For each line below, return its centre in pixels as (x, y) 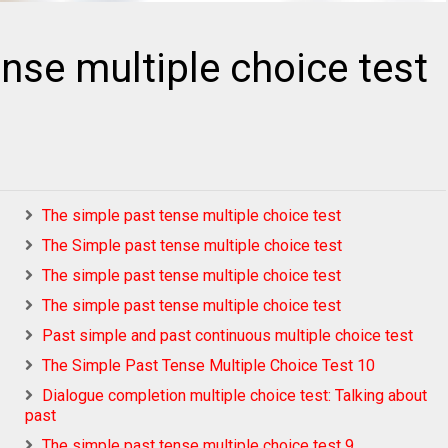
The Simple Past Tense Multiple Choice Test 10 (208, 366)
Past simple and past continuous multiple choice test (227, 336)
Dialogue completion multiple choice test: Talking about (234, 396)
